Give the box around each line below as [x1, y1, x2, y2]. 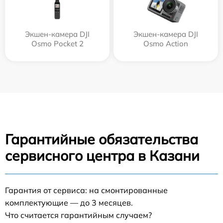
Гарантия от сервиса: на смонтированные [5, 185, 168, 195]
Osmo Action [143, 39, 188, 48]
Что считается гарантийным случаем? [5, 210, 152, 220]
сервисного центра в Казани [5, 147, 200, 164]
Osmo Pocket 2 [31, 39, 84, 48]
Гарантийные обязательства [5, 130, 198, 148]
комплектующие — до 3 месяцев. [5, 198, 133, 208]
